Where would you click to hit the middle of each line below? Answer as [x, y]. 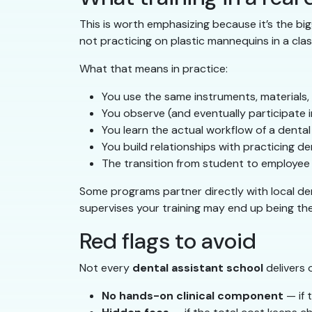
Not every [106, 268]
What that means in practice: [154, 69]
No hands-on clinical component [193, 296]
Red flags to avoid [168, 241]
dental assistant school [198, 268]
